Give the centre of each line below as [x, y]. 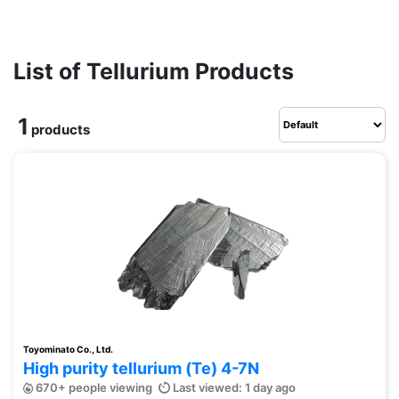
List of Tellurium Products [154, 71]
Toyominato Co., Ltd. [68, 349]
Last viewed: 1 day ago [233, 387]
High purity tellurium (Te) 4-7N [141, 368]
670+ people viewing [93, 387]
